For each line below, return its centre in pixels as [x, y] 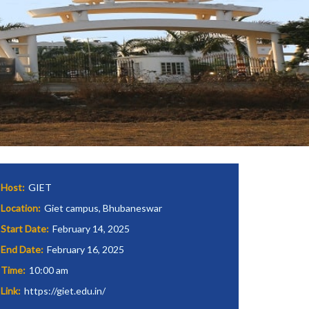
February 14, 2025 [90, 229]
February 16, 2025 [84, 250]
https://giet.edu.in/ [64, 291]
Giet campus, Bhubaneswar [102, 208]
